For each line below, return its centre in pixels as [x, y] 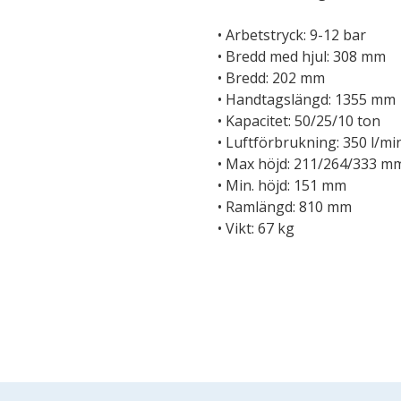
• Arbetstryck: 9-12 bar [292, 35]
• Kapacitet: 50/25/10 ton [299, 121]
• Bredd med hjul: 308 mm [302, 57]
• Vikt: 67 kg [256, 229]
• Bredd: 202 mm [272, 78]
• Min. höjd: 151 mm [282, 186]
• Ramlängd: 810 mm [285, 207]
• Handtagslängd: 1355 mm [307, 100]
